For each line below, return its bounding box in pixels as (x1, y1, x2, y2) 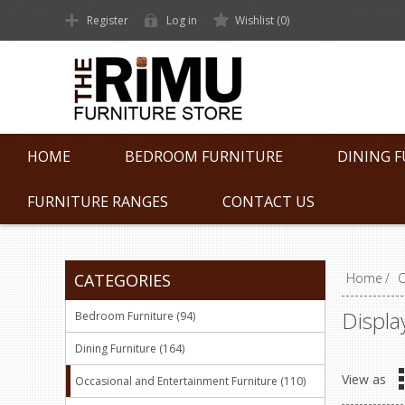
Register (87, 13, 128, 28)
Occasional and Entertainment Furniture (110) (75, 373, 306, 389)
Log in (166, 13, 197, 28)
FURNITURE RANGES (27, 192, 168, 212)
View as (342, 370, 387, 388)
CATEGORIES (74, 269, 171, 291)
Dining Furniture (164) (75, 341, 184, 356)
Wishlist (235, 13, 274, 28)
